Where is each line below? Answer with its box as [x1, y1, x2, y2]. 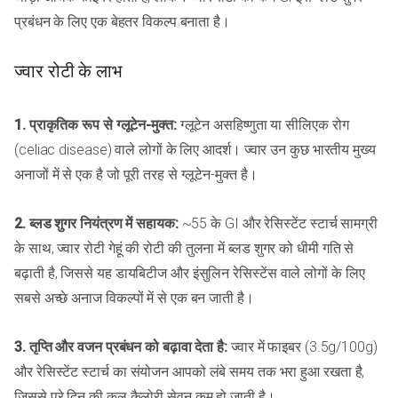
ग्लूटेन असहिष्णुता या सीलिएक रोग [176, 116, 349, 134]
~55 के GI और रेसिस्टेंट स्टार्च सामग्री [178, 215, 378, 233]
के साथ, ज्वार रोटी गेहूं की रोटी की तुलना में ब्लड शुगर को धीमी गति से [14, 240, 354, 258]
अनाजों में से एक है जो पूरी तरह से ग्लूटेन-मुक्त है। [14, 166, 258, 184]
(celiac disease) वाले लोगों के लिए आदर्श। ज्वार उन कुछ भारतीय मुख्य [14, 141, 376, 159]
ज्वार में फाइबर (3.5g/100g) [227, 338, 378, 356]
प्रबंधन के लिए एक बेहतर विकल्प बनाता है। [14, 12, 230, 30]
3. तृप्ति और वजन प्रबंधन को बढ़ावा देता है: [14, 338, 227, 356]
